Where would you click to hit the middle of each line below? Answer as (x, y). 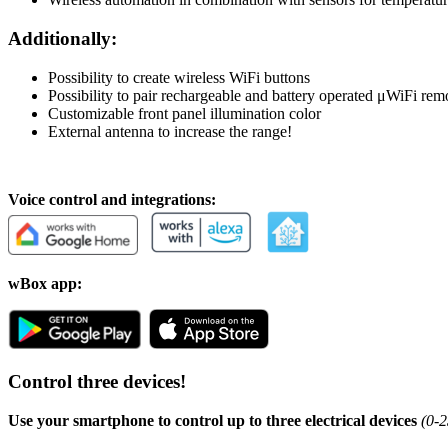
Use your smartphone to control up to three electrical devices (212, 421)
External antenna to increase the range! (170, 131)
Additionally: (62, 38)
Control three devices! (97, 382)
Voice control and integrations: (112, 199)
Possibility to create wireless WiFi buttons (179, 77)
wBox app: (45, 283)
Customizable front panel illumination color (184, 113)
